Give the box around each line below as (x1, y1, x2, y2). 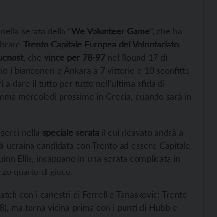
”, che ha (150, 26, 182, 37)
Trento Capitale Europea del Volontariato (23, 39, 179, 50)
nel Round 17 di (105, 52, 167, 63)
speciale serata (42, 127, 99, 138)
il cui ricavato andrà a (99, 127, 183, 138)
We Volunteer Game (71, 26, 150, 37)
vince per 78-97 (44, 52, 105, 63)
